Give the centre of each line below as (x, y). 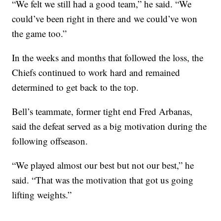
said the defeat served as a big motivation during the (110, 126)
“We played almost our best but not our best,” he (103, 165)
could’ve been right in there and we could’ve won (105, 18)
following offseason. (50, 141)
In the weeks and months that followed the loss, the (108, 57)
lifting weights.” (42, 194)
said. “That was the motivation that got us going (103, 180)
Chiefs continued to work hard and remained (96, 72)
